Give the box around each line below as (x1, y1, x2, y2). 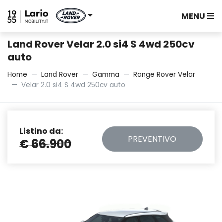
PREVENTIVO (128, 133, 177, 145)
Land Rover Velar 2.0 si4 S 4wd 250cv (7, 37, 195, 51)
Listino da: (19, 125, 63, 137)
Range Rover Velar (133, 70, 195, 79)
